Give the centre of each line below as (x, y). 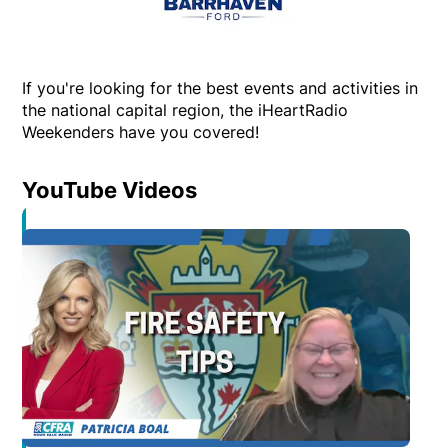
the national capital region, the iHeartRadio (185, 109)
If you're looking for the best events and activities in (220, 87)
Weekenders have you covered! (141, 131)
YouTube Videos (110, 189)
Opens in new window (298, 240)
